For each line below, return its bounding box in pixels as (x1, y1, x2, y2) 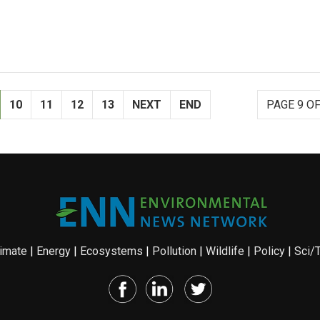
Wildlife (205, 244, 244, 258)
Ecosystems (79, 244, 143, 258)
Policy (253, 244, 285, 258)
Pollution (151, 244, 196, 258)
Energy (36, 244, 71, 258)
